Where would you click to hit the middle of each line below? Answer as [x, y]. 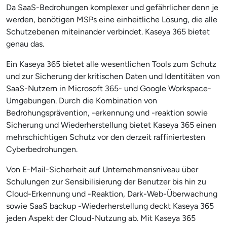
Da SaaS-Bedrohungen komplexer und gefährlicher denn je [112, 7]
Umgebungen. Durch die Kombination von [82, 101]
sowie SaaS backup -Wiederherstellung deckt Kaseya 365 [110, 206]
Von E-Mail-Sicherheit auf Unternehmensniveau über [102, 169]
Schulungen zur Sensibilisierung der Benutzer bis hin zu [106, 182]
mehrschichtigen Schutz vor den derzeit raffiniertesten [106, 137]
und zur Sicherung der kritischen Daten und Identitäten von [113, 76]
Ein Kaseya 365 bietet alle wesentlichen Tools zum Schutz [111, 64]
